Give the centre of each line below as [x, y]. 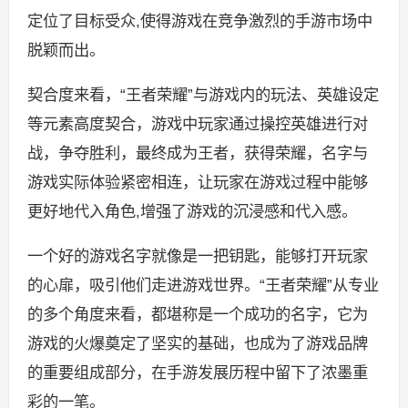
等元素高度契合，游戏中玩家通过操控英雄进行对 [197, 123]
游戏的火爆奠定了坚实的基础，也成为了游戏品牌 [197, 344]
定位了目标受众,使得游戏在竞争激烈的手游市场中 [199, 20]
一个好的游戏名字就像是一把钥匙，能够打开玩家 [197, 256]
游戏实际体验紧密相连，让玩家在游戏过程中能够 [197, 182]
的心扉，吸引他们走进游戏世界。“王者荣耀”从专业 [203, 286]
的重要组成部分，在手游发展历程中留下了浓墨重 [197, 373]
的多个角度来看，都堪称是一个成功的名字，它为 [197, 315]
